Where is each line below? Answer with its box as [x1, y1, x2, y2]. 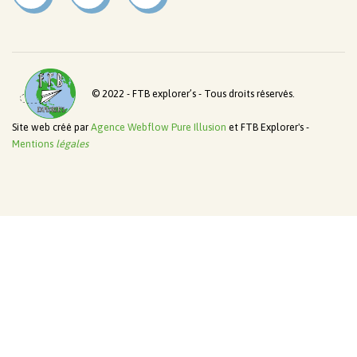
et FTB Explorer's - [229, 120, 309, 133]
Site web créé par [12, 120, 91, 133]
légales [56, 137, 88, 150]
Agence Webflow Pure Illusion [91, 120, 229, 133]
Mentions [12, 137, 56, 150]
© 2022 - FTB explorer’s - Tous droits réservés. [92, 87, 295, 100]
